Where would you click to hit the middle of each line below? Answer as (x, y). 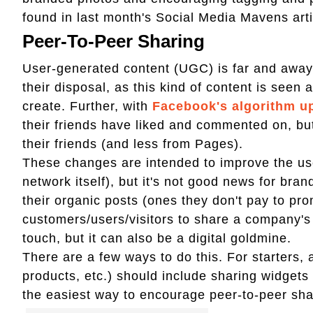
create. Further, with (87, 106)
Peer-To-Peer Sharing (114, 41)
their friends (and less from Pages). (139, 144)
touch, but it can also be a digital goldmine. (159, 238)
